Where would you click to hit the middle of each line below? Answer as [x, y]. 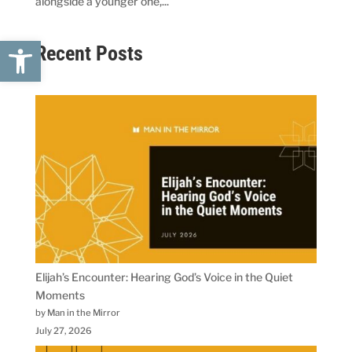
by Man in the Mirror [77, 312]
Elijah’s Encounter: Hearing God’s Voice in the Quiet [164, 277]
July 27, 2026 [63, 330]
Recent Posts [89, 53]
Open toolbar [85, 48]
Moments [60, 295]
